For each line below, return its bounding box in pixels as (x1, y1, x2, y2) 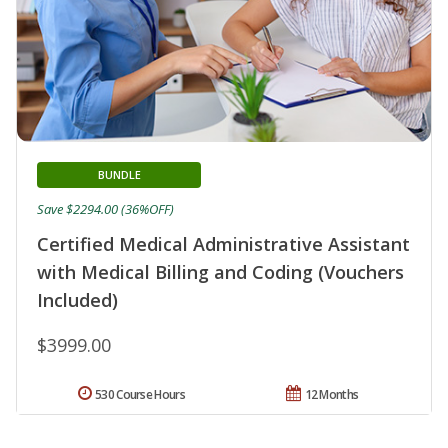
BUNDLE (97, 166, 141, 182)
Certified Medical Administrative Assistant (37, 231, 410, 256)
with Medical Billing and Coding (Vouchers (37, 259, 404, 284)
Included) (37, 287, 118, 312)
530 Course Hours (95, 385, 185, 403)
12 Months (304, 385, 359, 403)
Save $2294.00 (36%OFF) (37, 199, 174, 218)
